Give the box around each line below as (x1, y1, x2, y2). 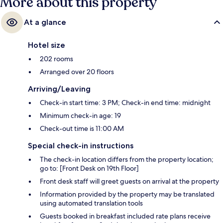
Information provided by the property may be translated (40, 189, 215, 199)
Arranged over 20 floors (40, 67, 114, 76)
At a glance (24, 17, 66, 27)
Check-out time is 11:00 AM (40, 123, 124, 133)
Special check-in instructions (28, 140, 133, 150)
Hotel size (28, 40, 65, 50)
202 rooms (40, 54, 73, 63)
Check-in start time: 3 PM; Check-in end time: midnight (40, 98, 211, 107)
